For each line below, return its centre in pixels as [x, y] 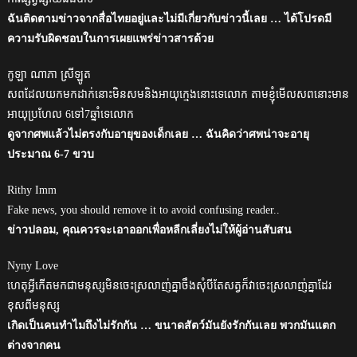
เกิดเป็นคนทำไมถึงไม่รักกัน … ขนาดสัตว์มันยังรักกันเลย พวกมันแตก [171, 325]
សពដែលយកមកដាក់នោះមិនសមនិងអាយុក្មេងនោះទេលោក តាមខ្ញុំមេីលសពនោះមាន [178, 94]
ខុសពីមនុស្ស [33, 305]
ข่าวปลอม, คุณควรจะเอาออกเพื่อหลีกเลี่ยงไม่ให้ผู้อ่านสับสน [149, 229]
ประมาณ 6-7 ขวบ [50, 154]
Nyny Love [32, 265]
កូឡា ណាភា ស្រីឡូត [49, 74]
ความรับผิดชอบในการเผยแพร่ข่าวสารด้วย [110, 38]
